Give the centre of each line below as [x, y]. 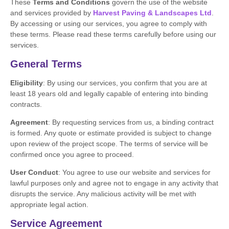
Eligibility [27, 83]
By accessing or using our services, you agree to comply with [109, 24]
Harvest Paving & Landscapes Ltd [152, 13]
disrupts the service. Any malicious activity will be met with [103, 194]
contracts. [26, 104]
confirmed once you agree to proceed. [72, 155]
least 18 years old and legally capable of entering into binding [109, 93]
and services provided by [52, 13]
